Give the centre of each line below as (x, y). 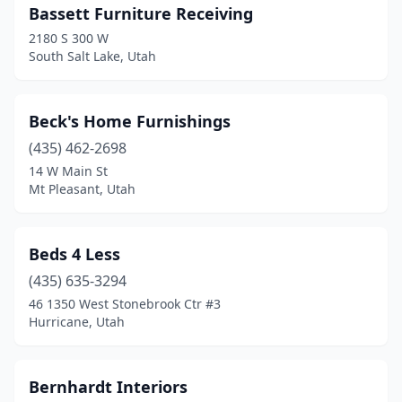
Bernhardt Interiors (108, 387)
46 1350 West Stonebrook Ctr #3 (125, 304)
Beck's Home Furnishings (130, 121)
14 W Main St (68, 171)
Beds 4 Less (74, 254)
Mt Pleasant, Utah (82, 189)
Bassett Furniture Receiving (141, 13)
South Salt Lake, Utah (92, 56)
